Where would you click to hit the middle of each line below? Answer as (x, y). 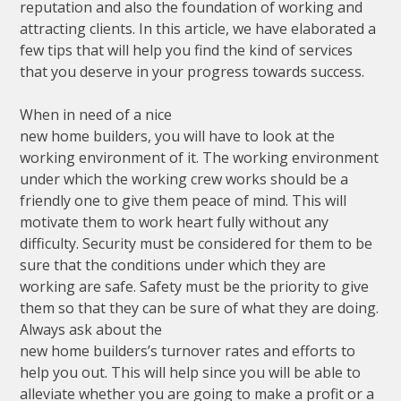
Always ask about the (91, 329)
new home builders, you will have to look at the (178, 136)
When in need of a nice (96, 114)
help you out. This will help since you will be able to (191, 372)
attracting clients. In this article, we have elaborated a (198, 28)
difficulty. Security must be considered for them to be (196, 243)
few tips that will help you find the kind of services (187, 50)
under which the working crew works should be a (184, 179)
